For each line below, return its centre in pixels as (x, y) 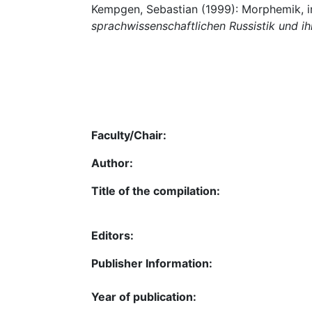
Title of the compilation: (156, 190)
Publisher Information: (152, 263)
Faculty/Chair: (129, 135)
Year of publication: (144, 296)
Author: (112, 163)
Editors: (112, 235)
